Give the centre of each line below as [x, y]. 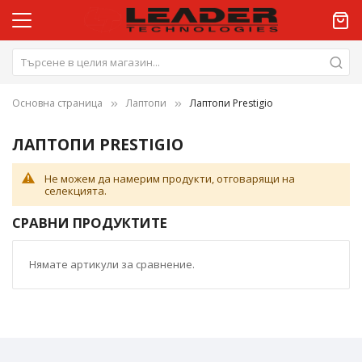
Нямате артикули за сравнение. [112, 264]
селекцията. [76, 190]
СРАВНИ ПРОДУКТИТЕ [90, 222]
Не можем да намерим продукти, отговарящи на [170, 178]
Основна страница [57, 103]
